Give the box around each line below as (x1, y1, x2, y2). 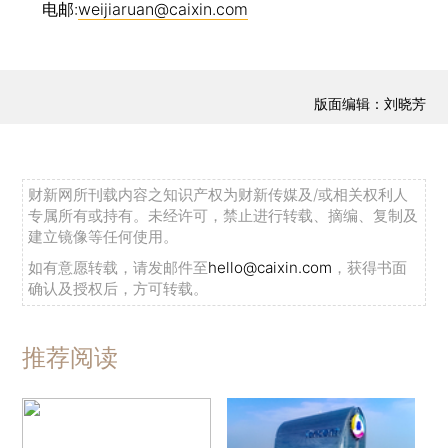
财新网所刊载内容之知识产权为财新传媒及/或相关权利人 (28, 185, 409, 205)
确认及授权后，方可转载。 (28, 279, 209, 299)
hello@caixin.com (208, 258, 333, 278)
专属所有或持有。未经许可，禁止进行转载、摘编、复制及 (28, 206, 419, 226)
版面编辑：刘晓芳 (313, 95, 426, 113)
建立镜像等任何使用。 (28, 227, 179, 247)
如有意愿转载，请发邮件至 (28, 258, 209, 278)
